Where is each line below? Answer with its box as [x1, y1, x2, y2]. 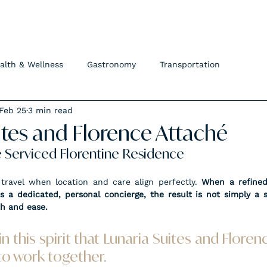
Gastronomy [87, 59, 136, 69]
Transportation [160, 59, 220, 69]
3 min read [28, 105, 73, 115]
